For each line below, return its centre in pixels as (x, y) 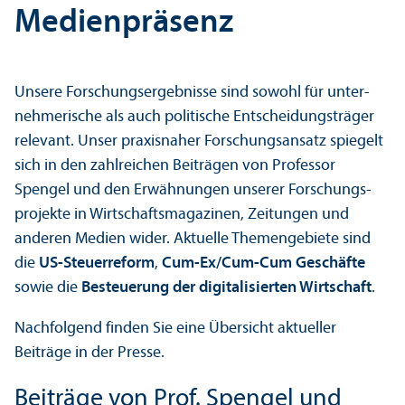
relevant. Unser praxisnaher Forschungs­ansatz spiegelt (199, 141)
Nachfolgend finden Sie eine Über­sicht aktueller (175, 328)
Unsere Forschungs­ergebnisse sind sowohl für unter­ (192, 92)
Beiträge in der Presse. (89, 353)
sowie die (48, 287)
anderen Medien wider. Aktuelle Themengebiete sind (193, 239)
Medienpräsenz (124, 23)
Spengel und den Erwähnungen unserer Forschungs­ (193, 190)
